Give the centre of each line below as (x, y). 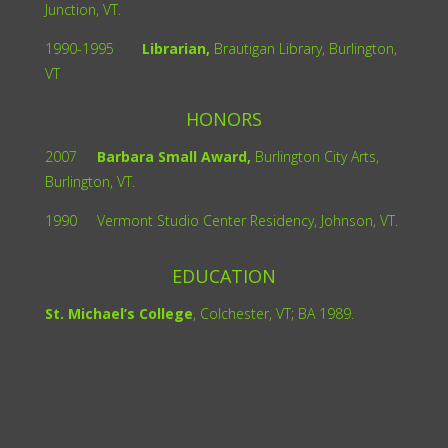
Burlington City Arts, (316, 156)
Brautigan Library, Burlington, (303, 48)
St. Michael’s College (118, 313)
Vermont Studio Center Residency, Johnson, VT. (247, 220)
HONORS (223, 118)
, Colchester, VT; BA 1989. (273, 313)
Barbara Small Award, (165, 156)
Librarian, (161, 48)
